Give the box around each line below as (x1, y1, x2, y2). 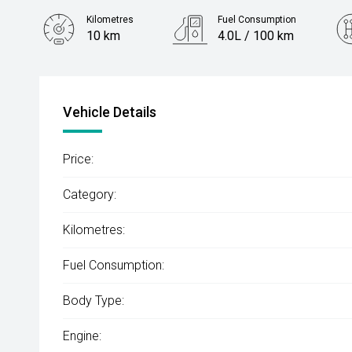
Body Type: (63, 293, 124, 308)
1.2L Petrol (86, 75, 147, 90)
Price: (63, 152, 93, 167)
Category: (63, 187, 116, 202)
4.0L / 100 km (217, 28, 294, 43)
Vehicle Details (63, 104, 156, 120)
